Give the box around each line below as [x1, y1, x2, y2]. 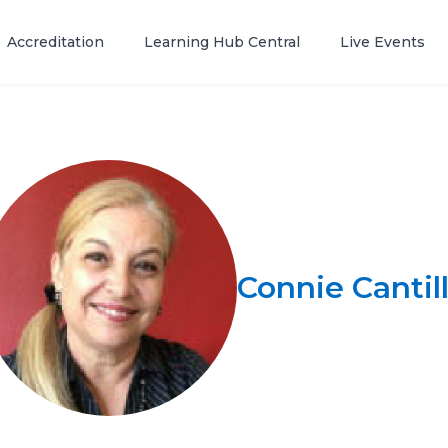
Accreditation [7, 33, 104, 51]
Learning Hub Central [144, 33, 300, 51]
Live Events [340, 33, 425, 51]
